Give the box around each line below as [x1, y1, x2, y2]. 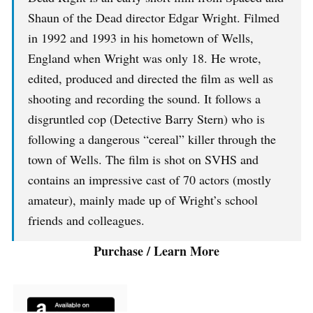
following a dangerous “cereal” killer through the [28, 131, 276, 148]
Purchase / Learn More [94, 242, 219, 261]
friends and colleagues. [28, 212, 145, 229]
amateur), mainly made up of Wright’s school [28, 191, 258, 209]
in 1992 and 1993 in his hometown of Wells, [28, 29, 254, 47]
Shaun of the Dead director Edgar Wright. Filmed [28, 9, 279, 27]
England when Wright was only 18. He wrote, [28, 50, 261, 67]
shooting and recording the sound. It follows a [28, 90, 261, 108]
